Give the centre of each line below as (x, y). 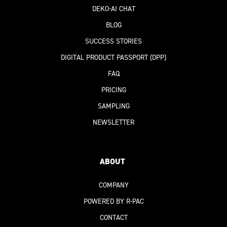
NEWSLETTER (113, 123)
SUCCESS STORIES (113, 42)
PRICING (113, 90)
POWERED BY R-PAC (113, 202)
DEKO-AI (104, 9)
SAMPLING (113, 106)
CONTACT (113, 218)
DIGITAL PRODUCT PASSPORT (104, 58)
